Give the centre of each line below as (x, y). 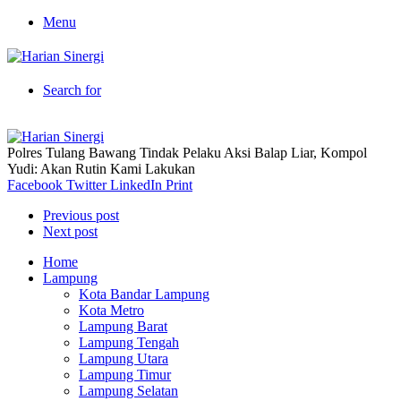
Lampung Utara (124, 358)
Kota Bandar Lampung (144, 294)
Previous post (81, 215)
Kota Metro (111, 310)
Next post (70, 231)
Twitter (86, 185)
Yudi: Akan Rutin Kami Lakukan (101, 169)
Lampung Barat (123, 326)
